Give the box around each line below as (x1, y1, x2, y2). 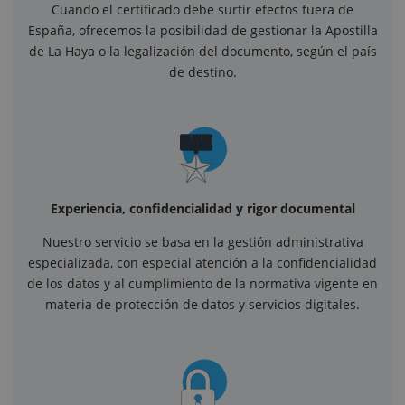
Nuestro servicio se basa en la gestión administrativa (42, 232, 363, 250)
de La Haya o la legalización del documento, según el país (28, 42, 377, 60)
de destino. (168, 62, 237, 80)
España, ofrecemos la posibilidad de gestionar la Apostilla (27, 21, 378, 39)
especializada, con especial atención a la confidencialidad (28, 253, 377, 271)
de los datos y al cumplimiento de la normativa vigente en (27, 274, 378, 292)
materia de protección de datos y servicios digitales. (45, 295, 360, 313)
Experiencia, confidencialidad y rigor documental (50, 199, 355, 217)
